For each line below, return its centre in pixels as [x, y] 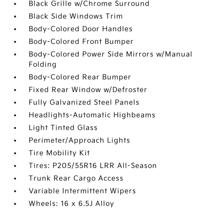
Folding [43, 64]
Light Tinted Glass [64, 127]
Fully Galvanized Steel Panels [84, 102]
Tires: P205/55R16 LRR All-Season [93, 165]
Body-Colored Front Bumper [82, 41]
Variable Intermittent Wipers [83, 191]
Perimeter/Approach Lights [80, 140]
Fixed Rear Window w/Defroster [88, 90]
